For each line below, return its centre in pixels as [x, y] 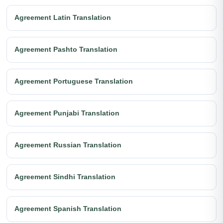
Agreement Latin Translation [63, 18]
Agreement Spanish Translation [68, 209]
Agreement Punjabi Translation [67, 113]
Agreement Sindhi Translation [65, 177]
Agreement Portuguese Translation [74, 81]
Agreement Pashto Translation [66, 50]
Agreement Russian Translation [68, 145]
